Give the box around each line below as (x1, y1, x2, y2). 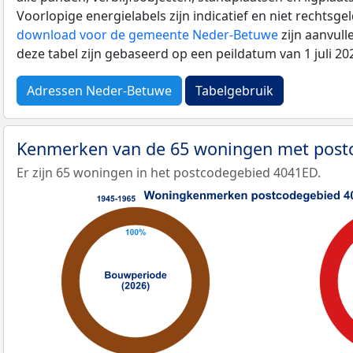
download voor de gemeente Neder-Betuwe (17, 25, 278, 43)
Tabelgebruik (195, 81, 273, 99)
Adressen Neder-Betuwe (27, 81, 172, 99)
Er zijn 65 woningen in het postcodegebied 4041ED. (17, 164, 321, 182)
